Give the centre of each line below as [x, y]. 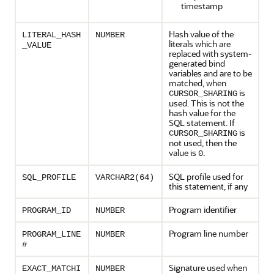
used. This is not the [206, 103]
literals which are [200, 44]
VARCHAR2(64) [125, 177]
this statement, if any [208, 186]
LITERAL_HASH [51, 35]
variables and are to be [210, 73]
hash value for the [202, 113]
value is [183, 153]
